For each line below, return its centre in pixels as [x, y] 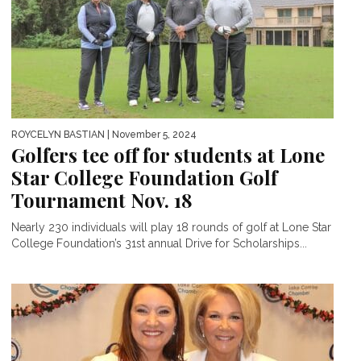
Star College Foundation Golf [144, 177]
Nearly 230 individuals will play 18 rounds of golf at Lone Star [171, 227]
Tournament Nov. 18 [102, 199]
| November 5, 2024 [151, 134]
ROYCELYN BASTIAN [58, 134]
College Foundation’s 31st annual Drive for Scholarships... [159, 243]
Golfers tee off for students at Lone [168, 154]
